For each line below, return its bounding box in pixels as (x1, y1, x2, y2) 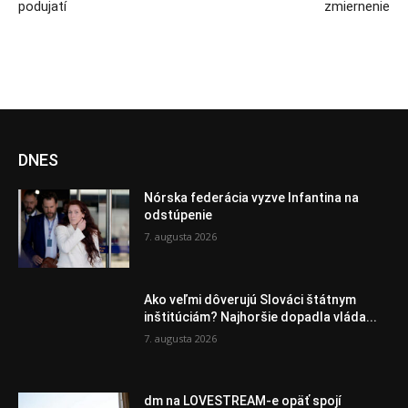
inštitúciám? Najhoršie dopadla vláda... (144, 309, 378, 324)
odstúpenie (144, 207, 213, 222)
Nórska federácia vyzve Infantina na (144, 189, 360, 205)
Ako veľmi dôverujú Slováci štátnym (144, 291, 357, 307)
